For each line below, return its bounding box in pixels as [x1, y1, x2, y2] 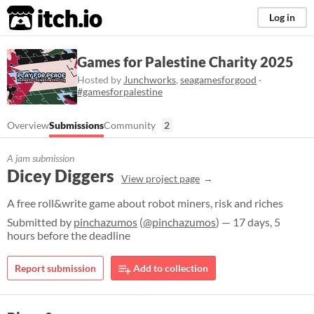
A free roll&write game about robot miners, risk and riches [7, 196, 283, 210]
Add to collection [131, 262, 208, 274]
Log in [269, 11, 295, 23]
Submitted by [7, 215, 74, 228]
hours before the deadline [7, 228, 130, 242]
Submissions [49, 119, 104, 131]
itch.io [6, 4, 68, 32]
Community [104, 119, 156, 131]
